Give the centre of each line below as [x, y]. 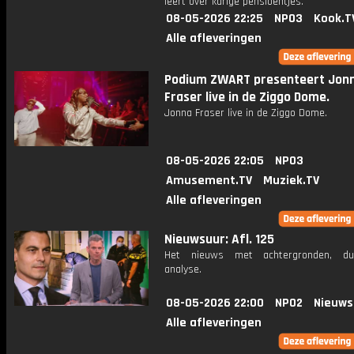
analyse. [183, 269]
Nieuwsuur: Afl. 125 [219, 239]
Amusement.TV [209, 181]
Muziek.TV [291, 181]
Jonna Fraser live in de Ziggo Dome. [246, 113]
